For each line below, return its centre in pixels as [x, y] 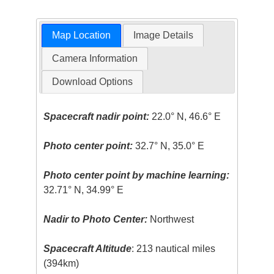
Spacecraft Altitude [88, 249]
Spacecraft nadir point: [97, 117]
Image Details [164, 35]
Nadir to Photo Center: [96, 220]
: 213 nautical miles [174, 249]
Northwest [171, 220]
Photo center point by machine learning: [137, 176]
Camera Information [94, 59]
